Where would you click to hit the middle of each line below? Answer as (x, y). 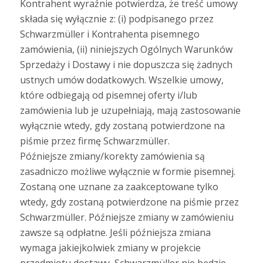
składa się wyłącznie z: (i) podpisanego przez (117, 18)
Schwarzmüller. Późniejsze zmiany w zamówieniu (127, 217)
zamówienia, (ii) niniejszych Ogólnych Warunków (126, 49)
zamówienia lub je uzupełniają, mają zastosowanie (130, 110)
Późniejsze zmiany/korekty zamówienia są (112, 156)
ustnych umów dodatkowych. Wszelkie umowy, (122, 80)
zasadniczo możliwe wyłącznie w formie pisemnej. (127, 171)
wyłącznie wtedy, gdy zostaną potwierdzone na (122, 125)
